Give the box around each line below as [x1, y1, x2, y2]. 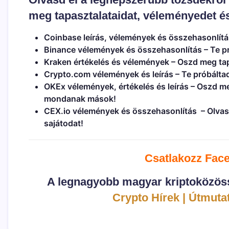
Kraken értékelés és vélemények [44, 56, 169, 67]
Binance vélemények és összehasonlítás [44, 44, 202, 55]
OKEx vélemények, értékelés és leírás [44, 81, 189, 91]
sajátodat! [44, 118, 83, 128]
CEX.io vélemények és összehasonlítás [44, 105, 197, 116]
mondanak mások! [44, 93, 116, 104]
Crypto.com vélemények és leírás [44, 68, 173, 79]
